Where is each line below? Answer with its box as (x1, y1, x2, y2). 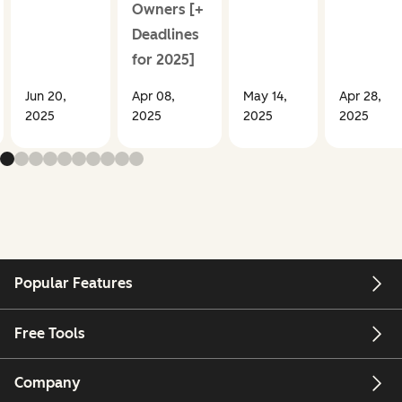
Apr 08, (131, 89, 175, 105)
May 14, (242, 89, 287, 105)
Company (14, 374, 81, 392)
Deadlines (131, 26, 199, 44)
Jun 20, (24, 89, 66, 105)
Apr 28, (338, 89, 381, 105)
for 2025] (131, 51, 195, 69)
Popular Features (14, 275, 133, 293)
